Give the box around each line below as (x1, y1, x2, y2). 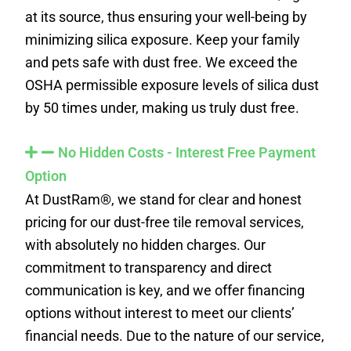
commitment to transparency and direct (25, 259, 273, 276)
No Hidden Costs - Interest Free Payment (58, 143, 317, 161)
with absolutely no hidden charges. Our (25, 236, 266, 253)
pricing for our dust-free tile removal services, (25, 213, 305, 230)
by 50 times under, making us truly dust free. (25, 99, 300, 116)
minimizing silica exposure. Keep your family (25, 31, 301, 48)
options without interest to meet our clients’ (25, 304, 295, 321)
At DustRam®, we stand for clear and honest (25, 190, 302, 208)
